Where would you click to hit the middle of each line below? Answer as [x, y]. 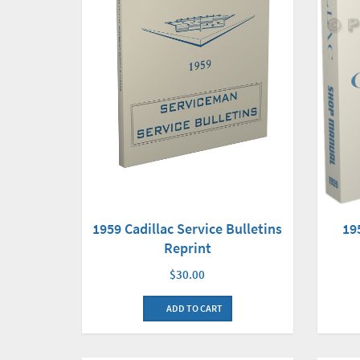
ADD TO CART [193, 308]
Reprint [187, 247]
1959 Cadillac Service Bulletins [188, 228]
